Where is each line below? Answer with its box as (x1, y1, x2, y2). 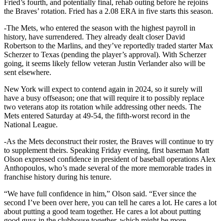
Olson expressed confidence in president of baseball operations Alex (4, 155, 216, 164)
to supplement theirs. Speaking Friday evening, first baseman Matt (4, 146, 209, 155)
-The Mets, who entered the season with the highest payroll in (4, 24, 195, 33)
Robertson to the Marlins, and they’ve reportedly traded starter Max (4, 41, 213, 50)
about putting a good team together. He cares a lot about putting (4, 207, 201, 216)
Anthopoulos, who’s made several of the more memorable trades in (4, 164, 212, 173)
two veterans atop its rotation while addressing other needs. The (4, 103, 201, 111)
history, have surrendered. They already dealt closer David (4, 33, 185, 41)
